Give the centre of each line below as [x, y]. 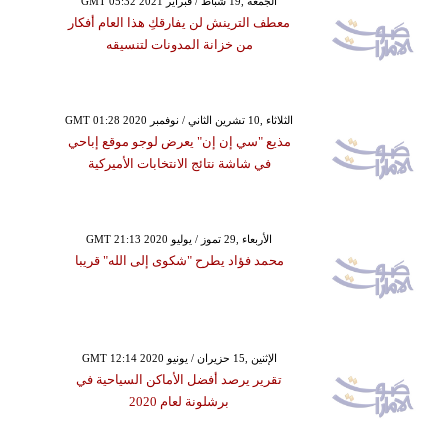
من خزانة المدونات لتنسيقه [179, 44]
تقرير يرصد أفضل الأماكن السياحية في [179, 379]
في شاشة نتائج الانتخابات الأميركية [179, 163]
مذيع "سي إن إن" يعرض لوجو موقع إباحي [179, 141]
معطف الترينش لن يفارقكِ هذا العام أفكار [179, 22]
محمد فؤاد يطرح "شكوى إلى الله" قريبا [179, 260]
